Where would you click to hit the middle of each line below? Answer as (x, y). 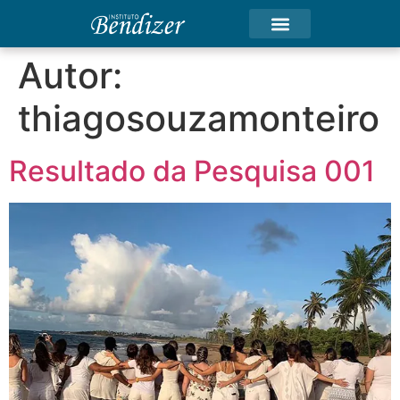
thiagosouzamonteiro (199, 118)
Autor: (70, 75)
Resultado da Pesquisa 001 (192, 171)
